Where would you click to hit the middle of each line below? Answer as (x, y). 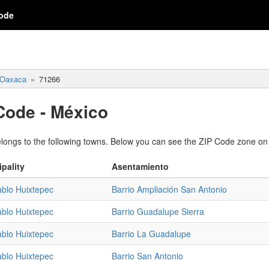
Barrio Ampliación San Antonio (169, 189)
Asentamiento (140, 166)
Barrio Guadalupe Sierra (158, 211)
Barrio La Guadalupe (151, 233)
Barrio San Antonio (147, 255)
